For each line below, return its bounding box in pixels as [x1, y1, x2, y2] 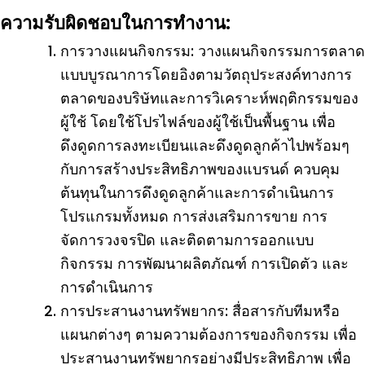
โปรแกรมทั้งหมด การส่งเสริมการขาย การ [60, 206, 328, 226]
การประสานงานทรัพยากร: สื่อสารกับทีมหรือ [60, 301, 340, 321]
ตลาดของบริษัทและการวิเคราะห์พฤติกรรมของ [60, 88, 358, 108]
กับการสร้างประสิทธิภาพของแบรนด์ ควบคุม [60, 159, 340, 179]
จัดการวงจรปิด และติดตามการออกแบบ [60, 230, 314, 250]
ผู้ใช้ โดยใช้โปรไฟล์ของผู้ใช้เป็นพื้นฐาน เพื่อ [60, 112, 336, 132]
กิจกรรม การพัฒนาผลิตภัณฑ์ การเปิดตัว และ [60, 253, 349, 274]
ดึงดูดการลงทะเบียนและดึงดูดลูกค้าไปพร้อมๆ [60, 135, 350, 156]
